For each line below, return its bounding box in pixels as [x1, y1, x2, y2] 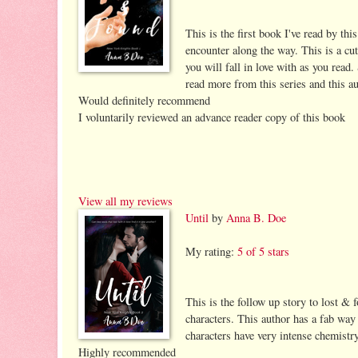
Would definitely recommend [78, 92, 210, 108]
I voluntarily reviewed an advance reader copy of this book [78, 109, 345, 125]
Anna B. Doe [226, 209, 286, 225]
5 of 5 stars [237, 243, 289, 259]
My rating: [185, 243, 237, 259]
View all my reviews [78, 193, 173, 209]
